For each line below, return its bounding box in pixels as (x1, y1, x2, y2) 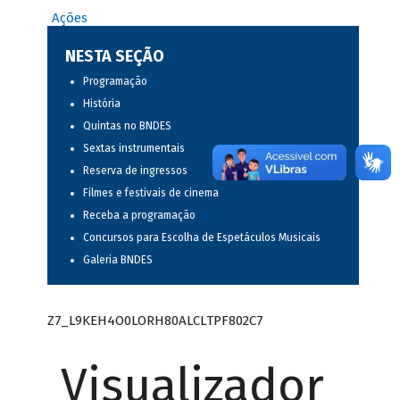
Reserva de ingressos (82, 164, 187, 178)
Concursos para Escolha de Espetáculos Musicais (82, 231, 321, 245)
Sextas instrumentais (82, 142, 185, 155)
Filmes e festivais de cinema (82, 187, 219, 200)
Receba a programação (82, 209, 196, 222)
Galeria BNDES (82, 254, 153, 267)
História (82, 97, 121, 111)
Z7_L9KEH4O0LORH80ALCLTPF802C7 (46, 312, 263, 329)
